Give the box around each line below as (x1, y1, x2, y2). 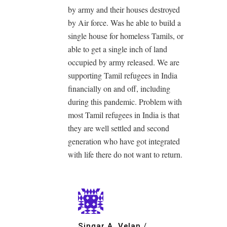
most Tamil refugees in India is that (68, 109, 179, 120)
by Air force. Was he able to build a (68, 17, 181, 28)
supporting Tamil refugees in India (68, 69, 177, 81)
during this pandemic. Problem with (68, 96, 182, 107)
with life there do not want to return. (68, 148, 182, 160)
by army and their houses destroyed (68, 4, 180, 15)
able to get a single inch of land (68, 43, 167, 54)
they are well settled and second (68, 122, 169, 133)
